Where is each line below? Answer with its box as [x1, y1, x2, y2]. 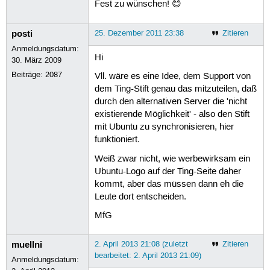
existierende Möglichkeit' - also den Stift [94, 109, 250, 121]
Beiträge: [11, 69, 46, 80]
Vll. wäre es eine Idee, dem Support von [94, 71, 251, 83]
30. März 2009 [11, 55, 62, 65]
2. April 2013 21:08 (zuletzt [94, 239, 188, 249]
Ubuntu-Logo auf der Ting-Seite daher [94, 166, 241, 177]
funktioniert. [94, 134, 140, 146]
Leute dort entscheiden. [94, 191, 186, 202]
